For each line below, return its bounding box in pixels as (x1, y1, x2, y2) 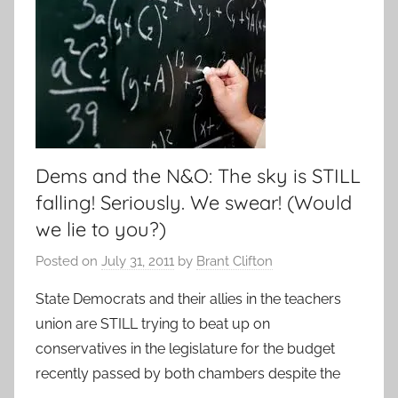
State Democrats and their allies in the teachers (36, 290, 341, 307)
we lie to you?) (36, 217, 166, 243)
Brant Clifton (196, 252, 273, 269)
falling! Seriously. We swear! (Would (36, 190, 352, 216)
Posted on (36, 252, 101, 269)
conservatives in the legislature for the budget (36, 339, 335, 357)
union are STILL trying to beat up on (36, 314, 270, 332)
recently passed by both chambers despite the (36, 364, 340, 382)
